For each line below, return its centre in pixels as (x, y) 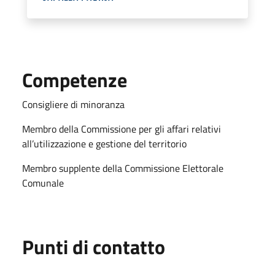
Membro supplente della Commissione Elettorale (123, 168)
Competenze (75, 79)
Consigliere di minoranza (73, 104)
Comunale (43, 183)
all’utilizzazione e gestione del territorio (104, 143)
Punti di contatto (94, 246)
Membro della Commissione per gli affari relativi (122, 129)
